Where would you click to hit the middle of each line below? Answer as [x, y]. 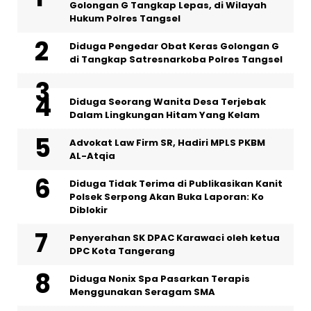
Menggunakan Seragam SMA [142, 292]
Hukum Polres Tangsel [125, 19]
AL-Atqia [92, 156]
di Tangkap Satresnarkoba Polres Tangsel [176, 60]
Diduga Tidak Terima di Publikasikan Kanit [176, 184]
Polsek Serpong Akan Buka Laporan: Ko [167, 197]
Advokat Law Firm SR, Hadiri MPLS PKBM [167, 143]
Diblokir [89, 210]
